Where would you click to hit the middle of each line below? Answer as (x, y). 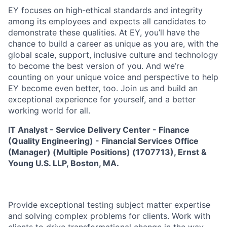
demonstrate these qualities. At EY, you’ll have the (104, 32)
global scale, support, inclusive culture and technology (113, 55)
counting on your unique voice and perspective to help (113, 77)
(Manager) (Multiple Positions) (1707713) (91, 152)
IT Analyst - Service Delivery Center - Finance (99, 130)
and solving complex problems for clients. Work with (109, 216)
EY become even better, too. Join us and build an (103, 88)
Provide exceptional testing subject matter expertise (109, 205)
